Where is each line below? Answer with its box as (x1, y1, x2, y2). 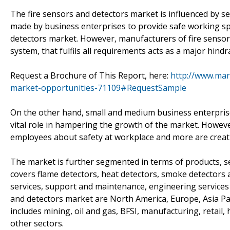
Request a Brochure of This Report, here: (10, 69, 170, 81)
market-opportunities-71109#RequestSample (10, 82, 186, 93)
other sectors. (10, 217, 64, 229)
